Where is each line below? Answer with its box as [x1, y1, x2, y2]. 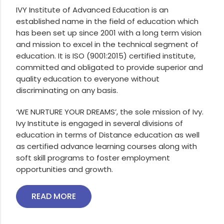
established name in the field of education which [16, 16, 199, 26]
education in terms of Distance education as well [16, 129, 200, 140]
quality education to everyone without [16, 73, 160, 84]
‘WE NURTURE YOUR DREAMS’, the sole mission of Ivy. [16, 106, 204, 117]
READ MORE [31, 190, 76, 202]
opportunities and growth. [16, 164, 113, 174]
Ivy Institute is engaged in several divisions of [16, 118, 183, 128]
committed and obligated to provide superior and [16, 62, 203, 72]
